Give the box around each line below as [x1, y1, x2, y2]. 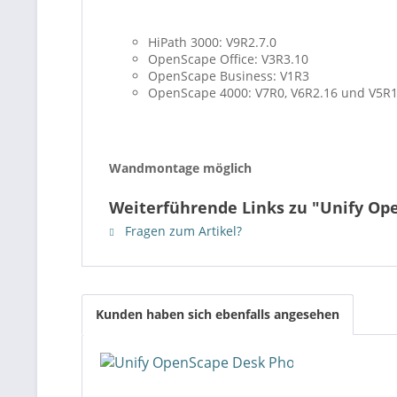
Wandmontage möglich [109, 160, 252, 176]
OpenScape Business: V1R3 [148, 67, 309, 84]
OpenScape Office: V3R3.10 [148, 51, 308, 67]
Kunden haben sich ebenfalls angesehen [96, 306, 339, 323]
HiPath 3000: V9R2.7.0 [148, 34, 276, 51]
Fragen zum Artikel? [121, 222, 242, 239]
